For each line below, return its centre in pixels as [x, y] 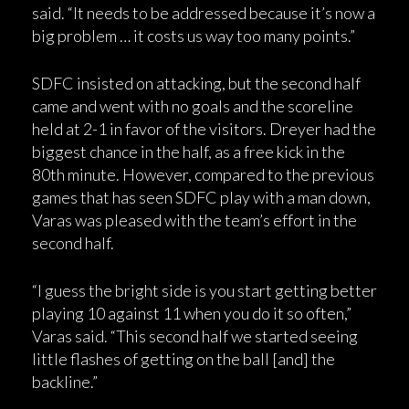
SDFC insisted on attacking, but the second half [196, 83]
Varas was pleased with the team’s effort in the [194, 220]
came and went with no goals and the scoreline [193, 105]
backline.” [65, 381]
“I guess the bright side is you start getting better [204, 290]
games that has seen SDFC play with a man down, [201, 197]
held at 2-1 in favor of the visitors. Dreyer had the [204, 128]
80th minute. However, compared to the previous [203, 174]
